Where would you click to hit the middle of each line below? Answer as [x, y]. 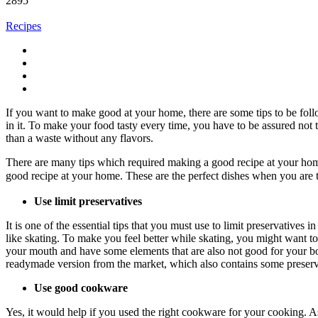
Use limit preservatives [88, 201]
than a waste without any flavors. [79, 138]
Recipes [23, 26]
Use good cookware [81, 287]
